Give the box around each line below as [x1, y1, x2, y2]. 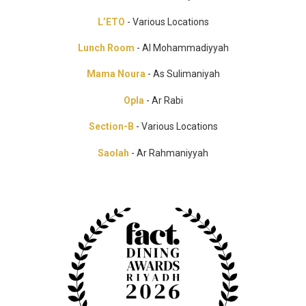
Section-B [88, 121, 134, 133]
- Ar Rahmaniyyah [129, 147, 208, 158]
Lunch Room [77, 42, 137, 53]
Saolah [98, 147, 129, 158]
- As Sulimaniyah [147, 68, 220, 80]
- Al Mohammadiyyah [136, 42, 229, 53]
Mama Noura [86, 68, 148, 80]
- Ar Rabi [143, 94, 183, 106]
